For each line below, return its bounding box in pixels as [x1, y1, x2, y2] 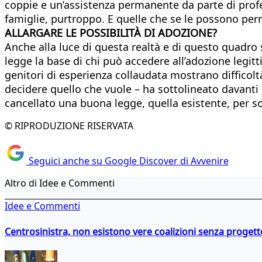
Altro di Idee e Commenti [5, 177, 115, 190]
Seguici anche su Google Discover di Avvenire [26, 154, 229, 168]
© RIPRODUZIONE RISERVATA [5, 119, 133, 132]
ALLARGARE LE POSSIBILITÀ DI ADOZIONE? [5, 25, 217, 40]
